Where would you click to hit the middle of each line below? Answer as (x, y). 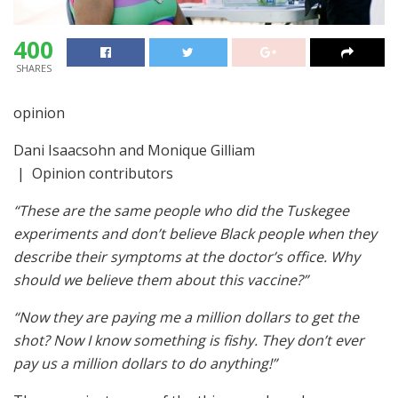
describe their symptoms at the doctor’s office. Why (187, 257)
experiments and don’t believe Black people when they (195, 234)
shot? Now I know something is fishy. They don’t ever (189, 340)
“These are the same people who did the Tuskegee (181, 211)
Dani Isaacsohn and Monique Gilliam (134, 150)
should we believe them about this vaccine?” (161, 280)
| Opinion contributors (93, 173)
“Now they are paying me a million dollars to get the (186, 317)
